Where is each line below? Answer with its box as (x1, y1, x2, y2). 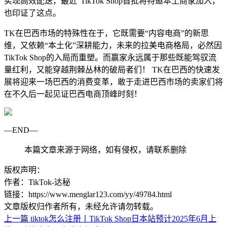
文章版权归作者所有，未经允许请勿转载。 (4, 202, 158, 211)
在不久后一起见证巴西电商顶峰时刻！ (4, 90, 142, 99)
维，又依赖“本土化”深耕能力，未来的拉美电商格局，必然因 (4, 41, 222, 50)
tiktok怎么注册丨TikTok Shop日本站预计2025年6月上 (30, 214, 216, 223)
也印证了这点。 (4, 9, 61, 18)
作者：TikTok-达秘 (4, 178, 70, 187)
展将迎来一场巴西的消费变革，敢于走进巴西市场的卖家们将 (4, 78, 223, 87)
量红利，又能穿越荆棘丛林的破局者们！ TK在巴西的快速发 (4, 65, 220, 74)
